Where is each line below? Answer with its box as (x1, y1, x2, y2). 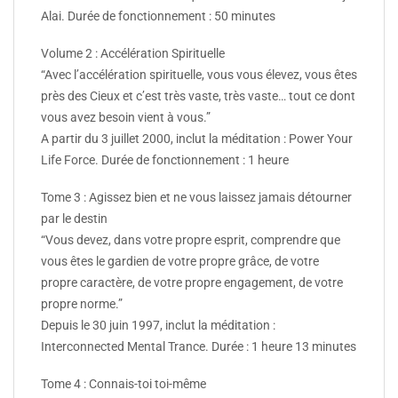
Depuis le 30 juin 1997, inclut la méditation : (41, 318, 275, 333)
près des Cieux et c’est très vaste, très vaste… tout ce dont (41, 88, 355, 103)
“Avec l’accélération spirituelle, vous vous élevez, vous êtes (41, 67, 357, 82)
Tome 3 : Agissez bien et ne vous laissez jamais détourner (41, 190, 352, 205)
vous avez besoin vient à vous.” (41, 109, 211, 124)
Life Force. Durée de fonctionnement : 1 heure (41, 152, 289, 167)
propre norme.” (41, 297, 123, 312)
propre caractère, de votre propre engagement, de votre (41, 275, 343, 291)
